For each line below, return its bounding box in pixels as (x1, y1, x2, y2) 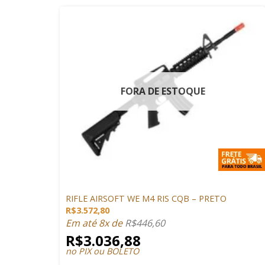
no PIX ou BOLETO (66, 245, 140, 257)
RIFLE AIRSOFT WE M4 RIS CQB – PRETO (66, 193, 227, 205)
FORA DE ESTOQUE (120, 85, 205, 98)
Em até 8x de (66, 216, 125, 230)
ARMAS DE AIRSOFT (66, 182, 130, 192)
